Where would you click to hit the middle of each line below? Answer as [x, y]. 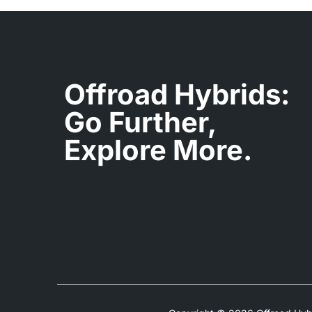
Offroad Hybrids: [177, 95]
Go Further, [140, 123]
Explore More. [158, 150]
